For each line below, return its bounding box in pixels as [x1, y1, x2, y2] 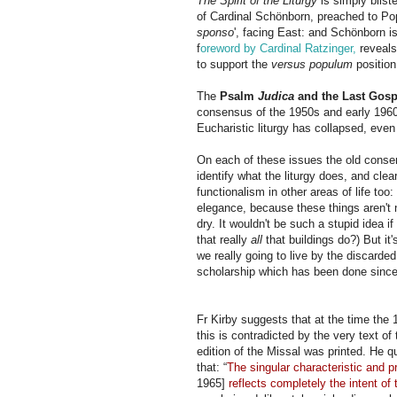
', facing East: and [234, 25, 331, 39]
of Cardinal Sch [197, 9, 276, 23]
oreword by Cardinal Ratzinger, [200, 41, 356, 55]
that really [197, 232, 251, 246]
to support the [197, 57, 271, 71]
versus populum [271, 57, 353, 71]
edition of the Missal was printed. [197, 344, 370, 358]
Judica [258, 89, 294, 103]
